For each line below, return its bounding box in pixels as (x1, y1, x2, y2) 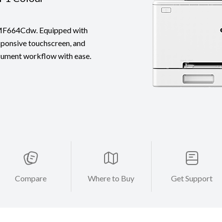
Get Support (170, 173, 213, 183)
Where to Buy (88, 173, 135, 183)
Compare (15, 173, 47, 183)
